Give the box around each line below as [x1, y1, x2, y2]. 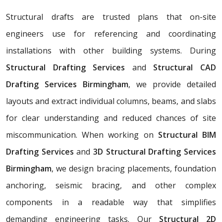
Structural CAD [146, 61, 217, 73]
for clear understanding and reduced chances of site [6, 112, 216, 123]
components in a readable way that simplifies [6, 196, 216, 208]
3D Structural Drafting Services [90, 146, 217, 157]
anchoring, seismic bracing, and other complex [6, 179, 216, 191]
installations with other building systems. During [6, 45, 216, 56]
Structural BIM [158, 129, 217, 140]
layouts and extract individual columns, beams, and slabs [6, 95, 216, 107]
